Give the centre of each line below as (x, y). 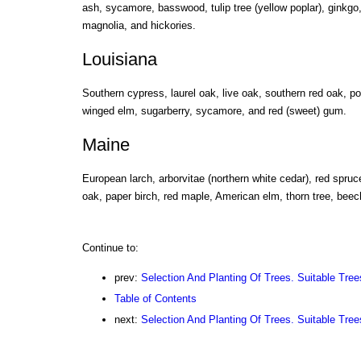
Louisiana (119, 60)
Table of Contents (155, 298)
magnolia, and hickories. (139, 26)
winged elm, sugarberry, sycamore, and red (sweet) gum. (214, 111)
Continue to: (110, 247)
